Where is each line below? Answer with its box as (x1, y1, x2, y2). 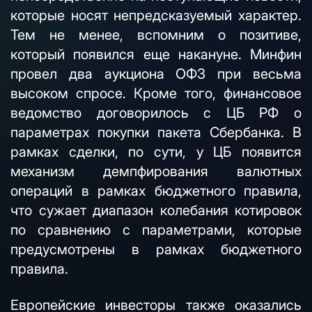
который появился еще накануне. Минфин (10, 46, 302, 63)
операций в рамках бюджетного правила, (10, 182, 302, 199)
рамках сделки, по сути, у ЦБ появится (10, 143, 302, 160)
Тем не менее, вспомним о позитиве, (10, 26, 302, 43)
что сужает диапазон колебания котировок (10, 202, 302, 219)
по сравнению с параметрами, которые (10, 221, 302, 238)
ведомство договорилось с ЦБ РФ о (10, 104, 302, 121)
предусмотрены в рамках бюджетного (10, 241, 302, 258)
